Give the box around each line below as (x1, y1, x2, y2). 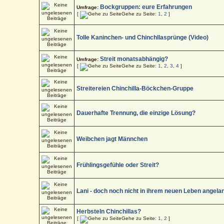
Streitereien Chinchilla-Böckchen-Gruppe (76, 84, 194, 92)
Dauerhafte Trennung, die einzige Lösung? (76, 109, 196, 116)
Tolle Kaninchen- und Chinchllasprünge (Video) (76, 33, 209, 41)
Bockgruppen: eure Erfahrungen (100, 3, 192, 10)
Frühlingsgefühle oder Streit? (76, 161, 159, 168)
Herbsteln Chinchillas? (76, 207, 141, 215)
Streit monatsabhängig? (100, 55, 168, 62)
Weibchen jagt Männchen (76, 135, 148, 142)
